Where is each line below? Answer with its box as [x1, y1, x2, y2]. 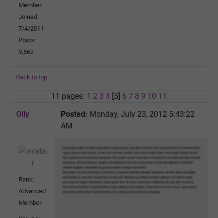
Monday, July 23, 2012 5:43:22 [88, 109, 195, 119]
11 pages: [51, 91, 87, 101]
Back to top [16, 73, 47, 81]
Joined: [18, 13, 38, 20]
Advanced [18, 187, 46, 195]
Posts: [18, 36, 36, 44]
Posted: [61, 109, 88, 119]
